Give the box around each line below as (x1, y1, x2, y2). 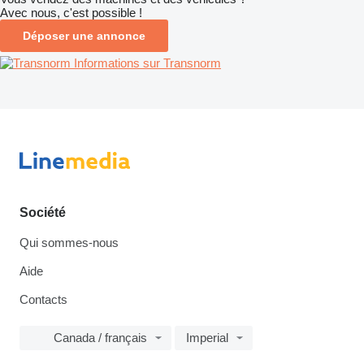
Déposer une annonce (23, 28, 145, 42)
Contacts (19, 292, 67, 306)
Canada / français (54, 331, 147, 344)
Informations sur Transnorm (74, 55, 221, 70)
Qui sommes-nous (19, 236, 119, 249)
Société (19, 206, 66, 219)
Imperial (186, 331, 228, 344)
